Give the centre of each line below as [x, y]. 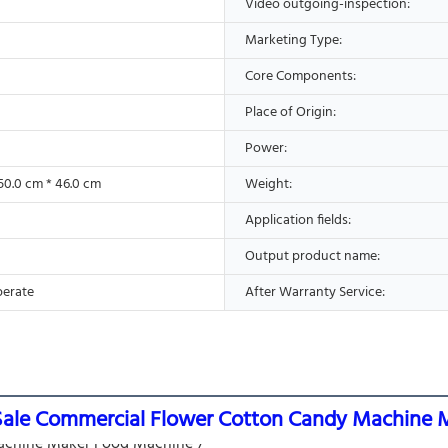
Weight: [268, 184]
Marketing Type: [293, 40]
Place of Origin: [290, 112]
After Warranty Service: [315, 292]
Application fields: [298, 220]
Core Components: [300, 76]
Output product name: [312, 256]
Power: [266, 148]
